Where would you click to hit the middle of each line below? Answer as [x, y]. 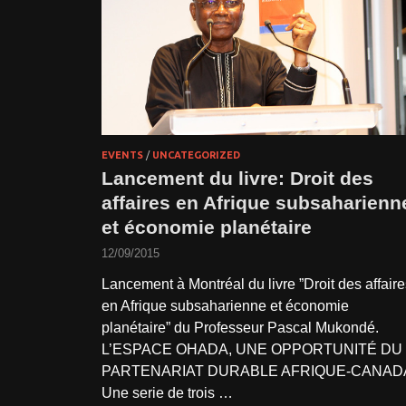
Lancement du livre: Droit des [237, 178]
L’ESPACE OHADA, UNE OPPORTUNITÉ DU [252, 349]
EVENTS [122, 155]
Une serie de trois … [167, 392]
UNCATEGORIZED [196, 155]
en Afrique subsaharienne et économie [225, 305]
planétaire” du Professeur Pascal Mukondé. [240, 327]
